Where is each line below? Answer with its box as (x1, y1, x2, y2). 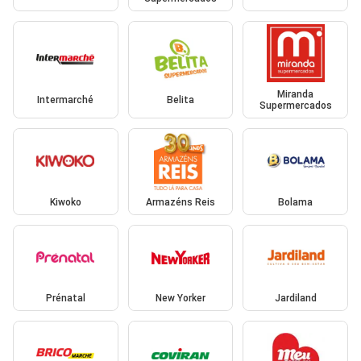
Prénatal (45, 293, 85, 305)
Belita (166, 94, 194, 106)
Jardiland (274, 293, 317, 305)
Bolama (278, 196, 313, 208)
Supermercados (259, 100, 332, 112)
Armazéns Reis (145, 196, 215, 208)
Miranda (277, 89, 314, 101)
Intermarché (37, 94, 94, 106)
